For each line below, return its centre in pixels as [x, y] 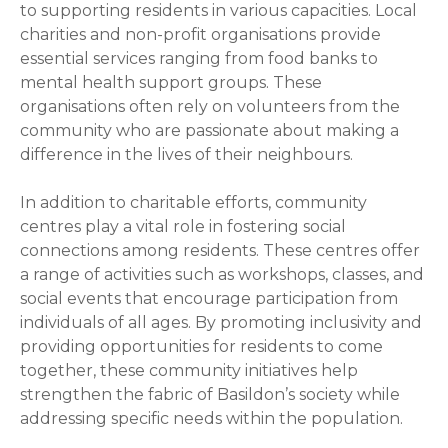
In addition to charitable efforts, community [193, 202]
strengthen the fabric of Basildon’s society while [210, 394]
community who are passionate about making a [209, 130]
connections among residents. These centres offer [220, 250]
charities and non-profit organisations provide [200, 34]
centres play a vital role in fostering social [183, 226]
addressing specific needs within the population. [211, 418]
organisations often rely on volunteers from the [210, 106]
